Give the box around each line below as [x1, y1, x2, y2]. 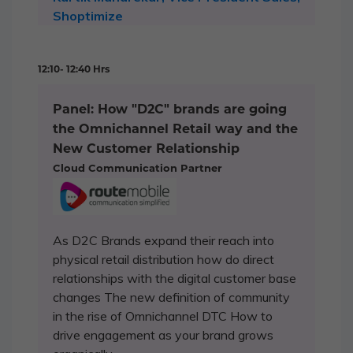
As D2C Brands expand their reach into [53, 232, 274, 248]
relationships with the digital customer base [53, 269, 296, 286]
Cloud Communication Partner [53, 161, 222, 174]
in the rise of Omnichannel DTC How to [53, 307, 273, 324]
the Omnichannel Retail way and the [53, 121, 298, 136]
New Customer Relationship [53, 140, 240, 156]
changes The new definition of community [53, 288, 290, 305]
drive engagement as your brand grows [53, 326, 273, 343]
